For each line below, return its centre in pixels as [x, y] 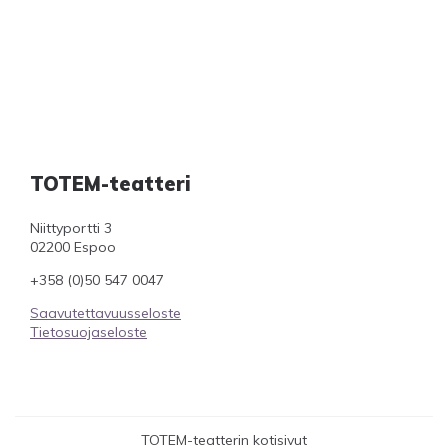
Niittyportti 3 [71, 228]
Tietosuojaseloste [88, 332]
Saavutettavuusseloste [105, 313]
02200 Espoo [73, 247]
